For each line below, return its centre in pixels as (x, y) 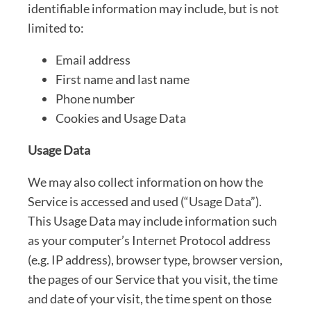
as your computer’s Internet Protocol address (149, 240)
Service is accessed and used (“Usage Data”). (145, 201)
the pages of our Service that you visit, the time (153, 279)
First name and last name (123, 79)
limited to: (56, 27)
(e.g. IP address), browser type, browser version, (155, 259)
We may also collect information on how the (145, 182)
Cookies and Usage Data (121, 118)
